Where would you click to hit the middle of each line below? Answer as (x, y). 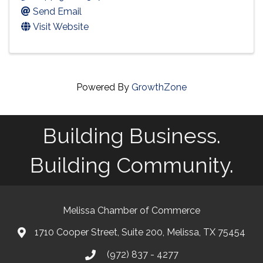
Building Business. (131, 135)
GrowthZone (159, 87)
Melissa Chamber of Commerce (131, 210)
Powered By (104, 87)
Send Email (57, 11)
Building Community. (131, 165)
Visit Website (61, 26)
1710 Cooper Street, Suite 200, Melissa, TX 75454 (140, 232)
